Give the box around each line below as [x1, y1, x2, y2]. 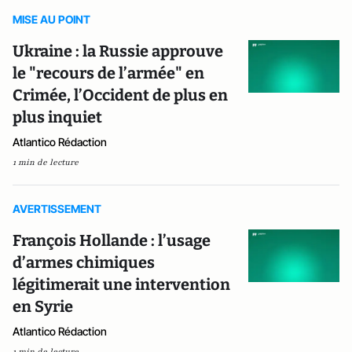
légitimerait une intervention [13, 275, 230, 294]
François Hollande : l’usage [13, 231, 211, 250]
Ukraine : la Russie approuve [13, 42, 223, 60]
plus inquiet [13, 108, 102, 126]
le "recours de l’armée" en [13, 64, 204, 82]
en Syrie [13, 297, 73, 316]
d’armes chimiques [13, 253, 155, 272]
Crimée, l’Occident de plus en [13, 86, 228, 104]
